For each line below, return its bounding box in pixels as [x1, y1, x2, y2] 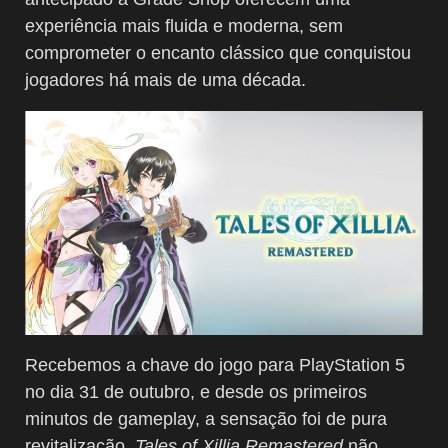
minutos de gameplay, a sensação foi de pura [25, 408, 387, 429]
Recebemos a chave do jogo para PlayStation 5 [25, 354, 405, 375]
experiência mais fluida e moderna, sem [25, 15, 343, 36]
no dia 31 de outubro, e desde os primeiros [25, 381, 367, 402]
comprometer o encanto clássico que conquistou [25, 42, 411, 63]
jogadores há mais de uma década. [25, 69, 306, 90]
